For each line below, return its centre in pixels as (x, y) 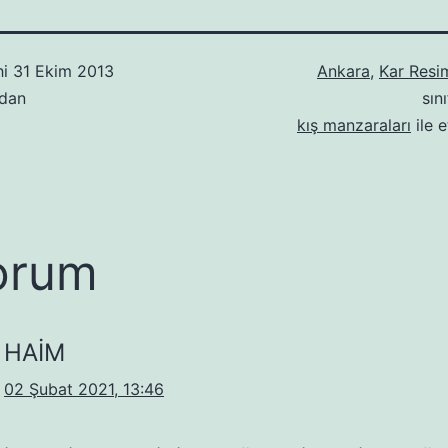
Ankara (343, 71)
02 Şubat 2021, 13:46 (84, 389)
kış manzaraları (354, 125)
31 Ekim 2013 (63, 71)
